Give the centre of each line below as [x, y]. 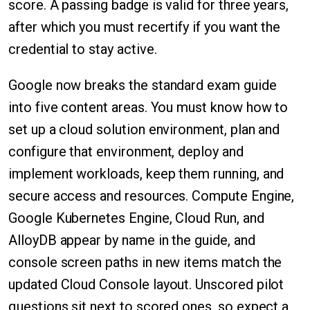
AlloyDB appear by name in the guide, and [132, 240]
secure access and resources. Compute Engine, [152, 196]
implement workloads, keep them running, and [146, 174]
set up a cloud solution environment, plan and [144, 129]
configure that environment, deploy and [126, 152]
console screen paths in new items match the [145, 262]
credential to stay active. [83, 49]
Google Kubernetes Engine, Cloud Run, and [136, 218]
